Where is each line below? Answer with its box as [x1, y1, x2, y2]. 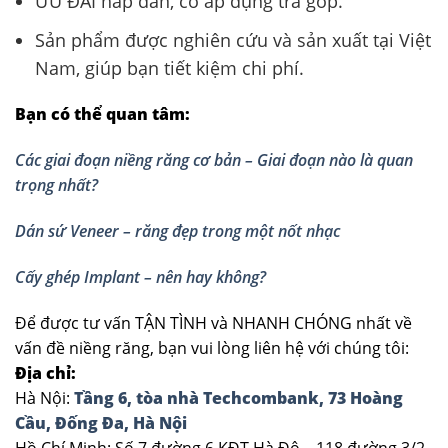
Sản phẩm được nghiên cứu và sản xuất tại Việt [35, 27, 431, 52]
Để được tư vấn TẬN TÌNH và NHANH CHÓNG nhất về [15, 311, 412, 334]
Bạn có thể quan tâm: [15, 103, 194, 126]
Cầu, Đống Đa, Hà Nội [15, 411, 187, 434]
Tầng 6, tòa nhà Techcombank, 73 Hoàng [74, 386, 403, 409]
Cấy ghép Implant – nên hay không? [15, 265, 266, 288]
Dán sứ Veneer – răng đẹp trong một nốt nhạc [15, 220, 340, 243]
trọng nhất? [15, 174, 98, 197]
